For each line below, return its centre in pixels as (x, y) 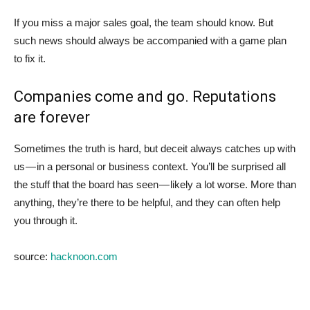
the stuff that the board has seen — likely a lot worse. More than (155, 184)
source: (32, 256)
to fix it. (30, 58)
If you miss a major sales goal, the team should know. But (144, 22)
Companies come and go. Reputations (145, 96)
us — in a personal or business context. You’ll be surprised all (150, 166)
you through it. (46, 220)
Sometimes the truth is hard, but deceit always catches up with (155, 148)
